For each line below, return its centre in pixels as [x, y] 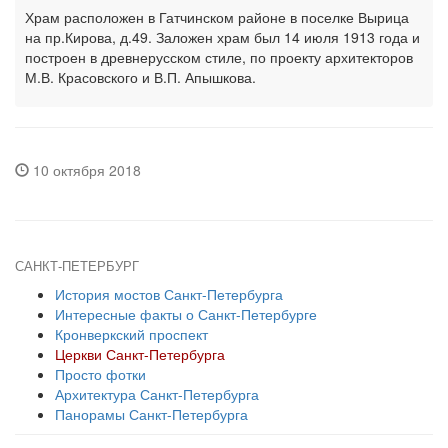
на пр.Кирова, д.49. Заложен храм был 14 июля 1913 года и [222, 37]
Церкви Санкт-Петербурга [140, 354]
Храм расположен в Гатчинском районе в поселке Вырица [217, 17]
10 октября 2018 [85, 170]
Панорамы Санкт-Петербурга [151, 414]
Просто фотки [100, 374]
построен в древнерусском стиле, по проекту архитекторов [219, 57]
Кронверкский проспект [131, 334]
